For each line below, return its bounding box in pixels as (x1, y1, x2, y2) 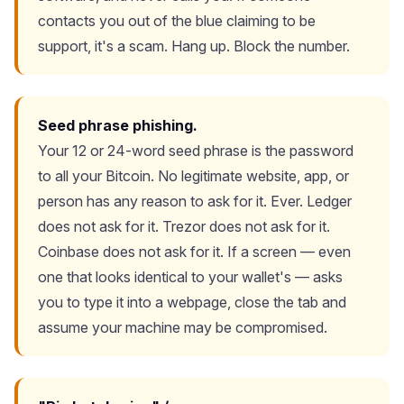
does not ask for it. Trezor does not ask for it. (38, 217, 330, 235)
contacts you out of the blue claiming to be (38, 12, 316, 30)
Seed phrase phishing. (38, 116, 197, 134)
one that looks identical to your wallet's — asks (38, 268, 343, 286)
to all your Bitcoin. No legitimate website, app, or (38, 167, 349, 185)
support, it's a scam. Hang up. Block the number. (38, 37, 350, 55)
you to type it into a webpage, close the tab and (38, 293, 346, 311)
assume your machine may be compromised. (38, 318, 327, 336)
